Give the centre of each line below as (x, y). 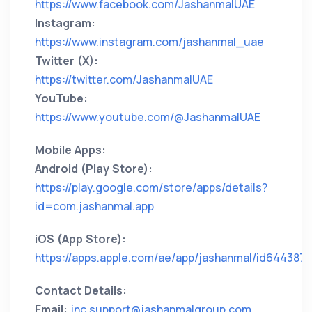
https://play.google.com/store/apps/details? (151, 187)
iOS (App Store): (80, 239)
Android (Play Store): (94, 168)
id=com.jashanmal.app (94, 206)
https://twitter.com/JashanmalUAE (124, 79)
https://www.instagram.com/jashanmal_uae (149, 41)
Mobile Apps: (70, 149)
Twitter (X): (67, 60)
